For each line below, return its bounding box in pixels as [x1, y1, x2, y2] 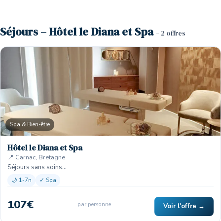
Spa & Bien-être [10, 120, 50, 128]
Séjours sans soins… [7, 163, 67, 172]
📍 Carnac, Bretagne [7, 153, 65, 162]
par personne [77, 200, 111, 208]
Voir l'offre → [163, 202, 205, 211]
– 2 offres [156, 29, 185, 38]
